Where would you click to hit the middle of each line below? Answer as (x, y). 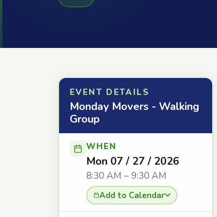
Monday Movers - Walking (134, 107)
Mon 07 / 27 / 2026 (133, 161)
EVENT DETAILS (109, 92)
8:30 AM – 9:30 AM (126, 176)
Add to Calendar (132, 195)
